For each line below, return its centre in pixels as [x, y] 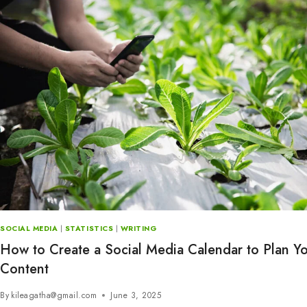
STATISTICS [89, 228]
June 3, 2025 [136, 296]
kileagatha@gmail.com [54, 296]
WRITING [139, 228]
